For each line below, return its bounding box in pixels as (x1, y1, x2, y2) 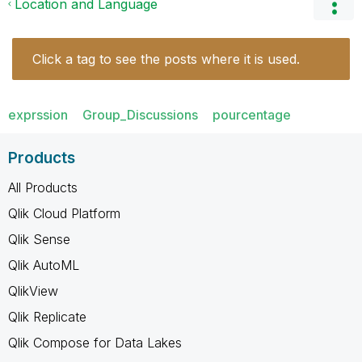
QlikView (8, 282, 58, 299)
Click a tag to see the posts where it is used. (32, 50, 300, 67)
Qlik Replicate (8, 308, 86, 325)
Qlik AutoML (8, 256, 79, 273)
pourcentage (213, 106, 291, 123)
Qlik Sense (8, 230, 70, 247)
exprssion (8, 106, 68, 123)
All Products (8, 179, 78, 196)
